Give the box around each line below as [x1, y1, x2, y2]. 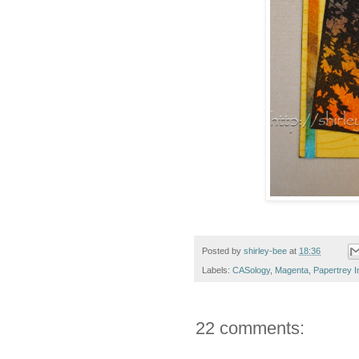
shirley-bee [244, 246, 287, 256]
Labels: [202, 265, 232, 276]
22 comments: [196, 318, 305, 339]
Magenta [275, 265, 309, 276]
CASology [232, 265, 270, 276]
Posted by [202, 246, 244, 256]
